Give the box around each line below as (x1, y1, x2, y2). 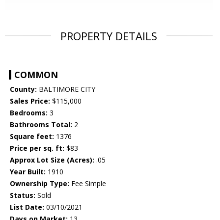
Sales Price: (10, 96, 50, 106)
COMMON (14, 69, 58, 81)
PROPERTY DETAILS (60, 28, 157, 44)
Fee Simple (69, 179, 106, 189)
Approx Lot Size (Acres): (10, 155, 94, 165)
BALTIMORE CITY (37, 84, 95, 94)
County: (10, 84, 37, 94)
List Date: (10, 202, 44, 212)
